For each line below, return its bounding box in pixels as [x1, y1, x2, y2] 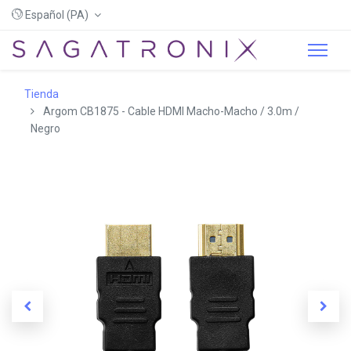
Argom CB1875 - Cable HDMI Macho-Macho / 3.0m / [43, 105, 299, 118]
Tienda [24, 88, 59, 100]
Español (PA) [25, 9, 89, 21]
